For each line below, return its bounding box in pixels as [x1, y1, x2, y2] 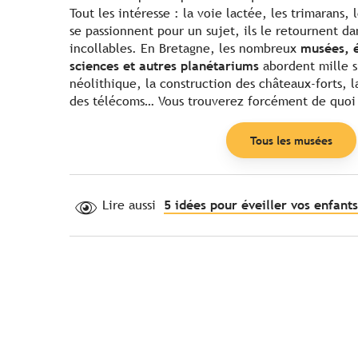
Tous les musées [250, 133, 332, 147]
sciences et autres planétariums [70, 58, 259, 74]
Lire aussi [102, 197, 156, 213]
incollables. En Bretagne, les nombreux [70, 41, 300, 57]
